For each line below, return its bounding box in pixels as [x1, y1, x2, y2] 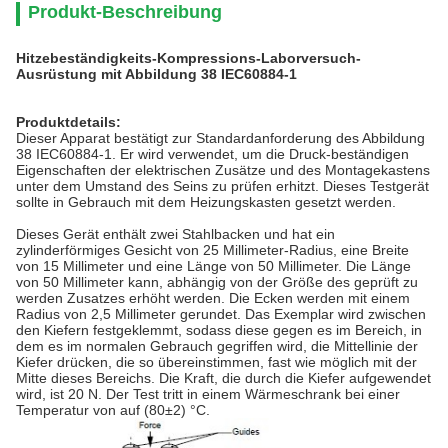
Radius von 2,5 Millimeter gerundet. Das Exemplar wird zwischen [16, 306, 426, 322]
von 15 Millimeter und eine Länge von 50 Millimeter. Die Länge [16, 258, 411, 274]
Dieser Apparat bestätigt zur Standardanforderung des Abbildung [16, 130, 425, 146]
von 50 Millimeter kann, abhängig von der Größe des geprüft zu [16, 274, 418, 290]
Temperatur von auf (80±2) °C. [16, 402, 210, 418]
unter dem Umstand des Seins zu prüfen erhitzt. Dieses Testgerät [16, 178, 429, 194]
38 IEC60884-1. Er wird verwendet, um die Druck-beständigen [16, 146, 409, 162]
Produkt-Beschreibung [28, 2, 222, 22]
